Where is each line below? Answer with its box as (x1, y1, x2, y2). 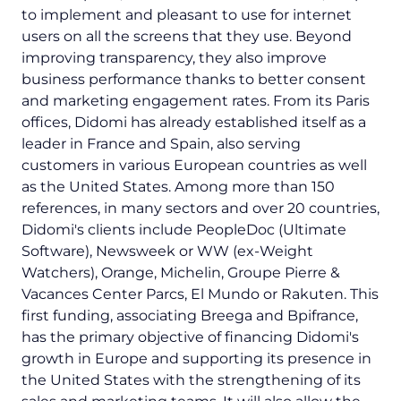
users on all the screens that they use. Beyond (21, 28, 352, 46)
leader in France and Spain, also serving (21, 135, 301, 153)
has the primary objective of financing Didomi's (21, 328, 359, 346)
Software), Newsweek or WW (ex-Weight (21, 243, 313, 260)
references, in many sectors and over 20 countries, (21, 200, 380, 218)
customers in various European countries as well (21, 157, 367, 175)
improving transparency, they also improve (21, 49, 327, 67)
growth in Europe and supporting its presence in (21, 350, 371, 368)
